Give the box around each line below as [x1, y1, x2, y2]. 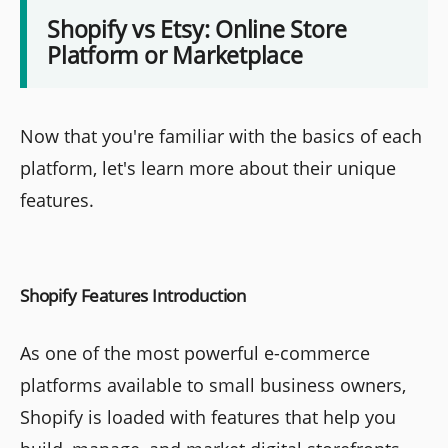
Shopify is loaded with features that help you [20, 405, 396, 430]
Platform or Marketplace [47, 39, 303, 72]
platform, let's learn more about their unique [20, 156, 396, 181]
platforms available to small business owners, [20, 373, 406, 398]
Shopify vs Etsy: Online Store [47, 13, 347, 46]
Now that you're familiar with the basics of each [20, 124, 422, 149]
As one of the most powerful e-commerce [20, 341, 370, 366]
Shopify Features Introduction [20, 284, 247, 308]
